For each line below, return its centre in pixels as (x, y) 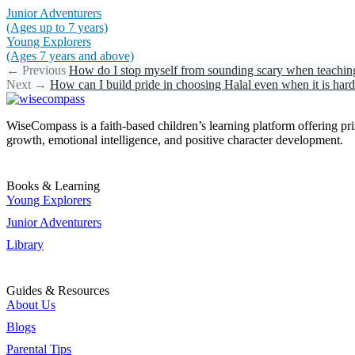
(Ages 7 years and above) (70, 55)
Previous (44, 70)
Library (25, 244)
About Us (31, 304)
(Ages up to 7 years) (57, 27)
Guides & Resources (58, 290)
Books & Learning (53, 185)
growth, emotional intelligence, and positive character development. (175, 139)
